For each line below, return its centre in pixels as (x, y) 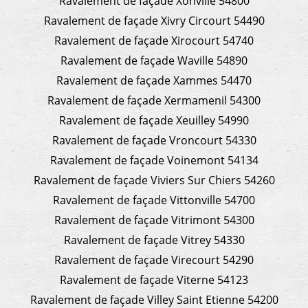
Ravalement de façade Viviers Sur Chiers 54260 (154, 180)
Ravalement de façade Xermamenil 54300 (154, 100)
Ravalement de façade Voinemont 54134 (154, 160)
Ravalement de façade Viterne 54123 (154, 279)
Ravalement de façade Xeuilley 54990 (154, 120)
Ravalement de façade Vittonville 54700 (154, 200)
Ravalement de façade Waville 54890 (154, 60)
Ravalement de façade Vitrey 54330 (154, 240)
